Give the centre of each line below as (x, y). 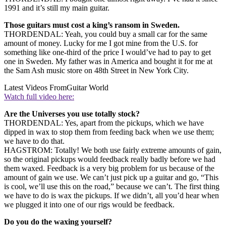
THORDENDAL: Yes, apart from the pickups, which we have (104, 123)
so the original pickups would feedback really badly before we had (110, 159)
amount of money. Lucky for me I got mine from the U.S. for (101, 43)
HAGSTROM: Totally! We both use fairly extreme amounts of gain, (113, 150)
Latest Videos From (35, 87)
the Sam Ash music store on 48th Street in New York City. (96, 70)
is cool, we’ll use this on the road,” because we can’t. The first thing (112, 186)
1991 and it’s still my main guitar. (57, 8)
